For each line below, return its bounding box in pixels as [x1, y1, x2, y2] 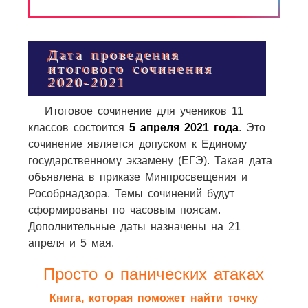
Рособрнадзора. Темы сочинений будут [27, 188, 234, 199]
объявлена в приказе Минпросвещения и [27, 171, 247, 183]
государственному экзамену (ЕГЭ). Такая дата [27, 155, 272, 166]
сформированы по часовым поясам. [27, 204, 221, 216]
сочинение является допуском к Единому [27, 138, 247, 150]
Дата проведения [48, 47, 181, 63]
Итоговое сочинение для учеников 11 [44, 105, 243, 117]
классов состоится [27, 122, 129, 133]
